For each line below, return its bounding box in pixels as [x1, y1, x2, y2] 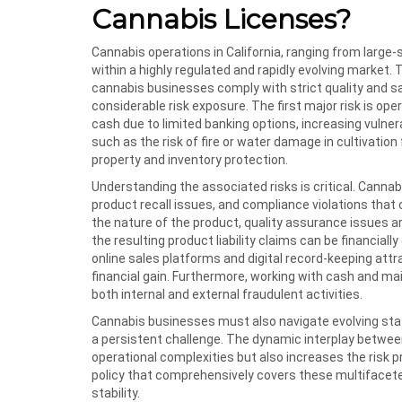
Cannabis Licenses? [92, 3, 351, 36]
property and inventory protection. [92, 153, 288, 167]
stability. [92, 386, 140, 400]
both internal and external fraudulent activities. [92, 287, 363, 301]
